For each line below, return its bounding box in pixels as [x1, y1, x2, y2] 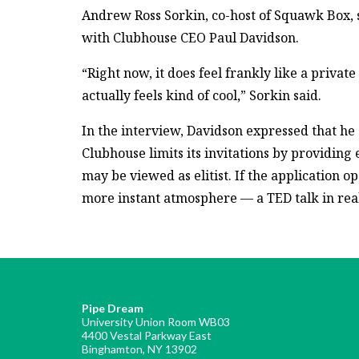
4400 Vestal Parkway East [82, 329, 212, 343]
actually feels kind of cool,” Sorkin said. [82, 87, 321, 105]
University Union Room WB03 [82, 315, 230, 329]
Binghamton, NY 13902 [82, 342, 197, 357]
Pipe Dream [82, 301, 143, 316]
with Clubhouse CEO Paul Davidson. [82, 29, 299, 47]
